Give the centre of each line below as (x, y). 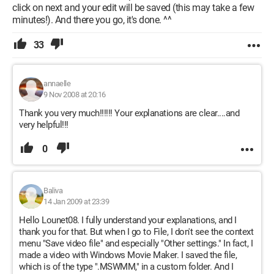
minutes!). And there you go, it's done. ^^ (92, 20)
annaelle (57, 83)
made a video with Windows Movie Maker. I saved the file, (128, 255)
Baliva (53, 191)
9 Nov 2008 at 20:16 (75, 94)
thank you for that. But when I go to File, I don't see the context (136, 232)
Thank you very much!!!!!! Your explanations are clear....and (129, 113)
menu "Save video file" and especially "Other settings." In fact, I (136, 243)
